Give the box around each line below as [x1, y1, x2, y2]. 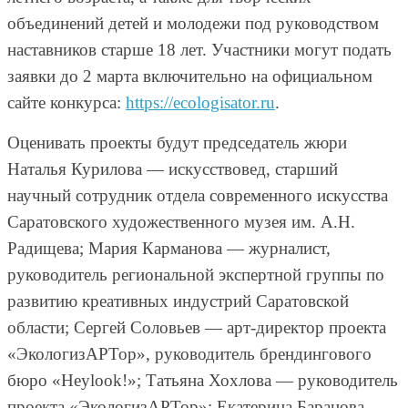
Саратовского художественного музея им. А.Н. [7, 211, 355, 231]
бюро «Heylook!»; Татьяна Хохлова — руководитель [7, 370, 398, 390]
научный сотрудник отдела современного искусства [7, 185, 388, 205]
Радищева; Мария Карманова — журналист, [7, 238, 331, 258]
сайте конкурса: [7, 92, 126, 112]
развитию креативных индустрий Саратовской [7, 291, 349, 311]
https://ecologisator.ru [126, 92, 275, 112]
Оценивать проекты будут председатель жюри [7, 132, 347, 152]
